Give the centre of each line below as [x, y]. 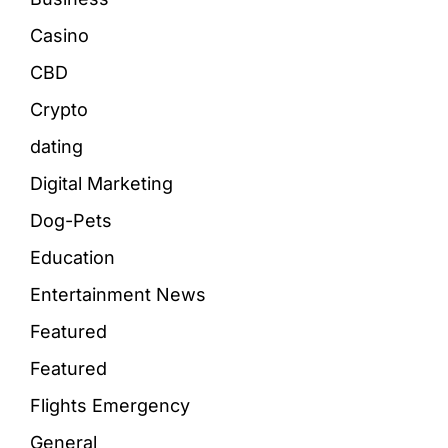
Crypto [59, 109]
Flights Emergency [110, 405]
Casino [59, 35]
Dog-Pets [71, 220]
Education [72, 257]
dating [56, 146]
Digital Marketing [101, 183]
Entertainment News [118, 294]
